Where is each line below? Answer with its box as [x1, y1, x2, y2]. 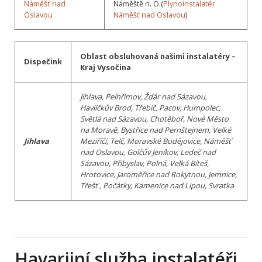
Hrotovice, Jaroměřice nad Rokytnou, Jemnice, [80, 168, 237, 180]
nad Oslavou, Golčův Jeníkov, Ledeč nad [80, 146, 216, 157]
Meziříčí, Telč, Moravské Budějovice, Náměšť [80, 135, 231, 146]
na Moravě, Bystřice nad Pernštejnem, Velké [80, 124, 231, 135]
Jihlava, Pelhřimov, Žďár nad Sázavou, [80, 91, 207, 102]
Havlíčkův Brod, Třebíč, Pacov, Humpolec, [80, 102, 220, 113]
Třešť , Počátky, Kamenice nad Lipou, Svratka [80, 180, 234, 191]
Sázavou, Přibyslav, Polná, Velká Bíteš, [80, 157, 209, 168]
